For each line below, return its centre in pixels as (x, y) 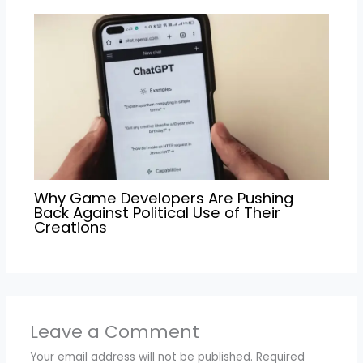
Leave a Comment (114, 332)
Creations (70, 227)
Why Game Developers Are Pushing (163, 198)
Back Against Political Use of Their (157, 212)
